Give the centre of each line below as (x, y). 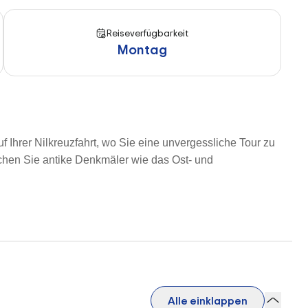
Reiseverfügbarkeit (148, 33)
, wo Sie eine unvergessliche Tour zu (186, 143)
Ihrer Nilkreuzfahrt (53, 143)
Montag (142, 49)
